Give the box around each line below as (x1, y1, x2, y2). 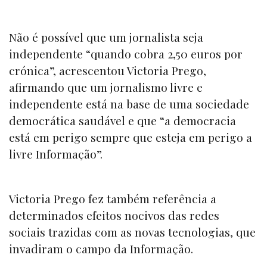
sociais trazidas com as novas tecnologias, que (9, 223, 256, 240)
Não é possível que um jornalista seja (9, 29, 203, 45)
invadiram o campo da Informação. (9, 240, 193, 256)
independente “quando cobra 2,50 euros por (9, 45, 243, 61)
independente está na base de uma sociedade (9, 95, 249, 111)
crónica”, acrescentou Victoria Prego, (9, 62, 206, 78)
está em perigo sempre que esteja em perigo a (9, 129, 252, 145)
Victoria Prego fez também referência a (9, 190, 216, 206)
